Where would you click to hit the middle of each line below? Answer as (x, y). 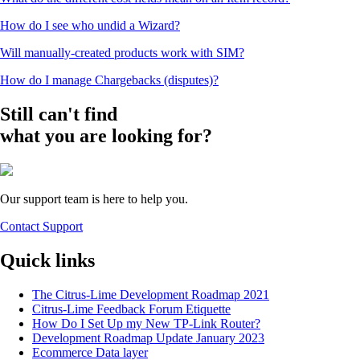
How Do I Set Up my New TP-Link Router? (146, 323)
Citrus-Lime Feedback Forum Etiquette (131, 309)
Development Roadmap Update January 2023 (148, 337)
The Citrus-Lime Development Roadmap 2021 (151, 294)
